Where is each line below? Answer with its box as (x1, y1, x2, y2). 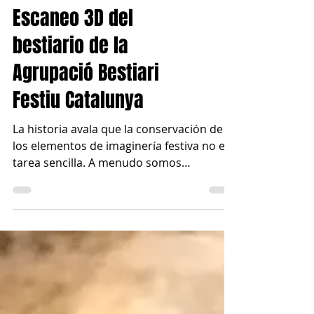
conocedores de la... (13, 203, 118, 218)
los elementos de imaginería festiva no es (13, 169, 231, 184)
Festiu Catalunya (13, 116, 144, 145)
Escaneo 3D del (13, 34, 133, 63)
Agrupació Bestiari (13, 89, 159, 118)
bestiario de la (13, 62, 128, 90)
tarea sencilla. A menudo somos (13, 186, 182, 201)
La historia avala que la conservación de (13, 152, 223, 168)
